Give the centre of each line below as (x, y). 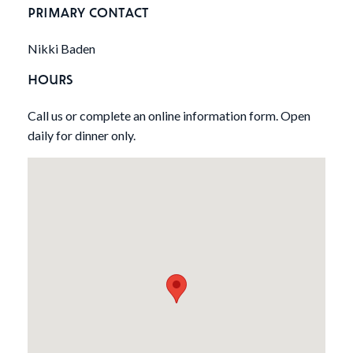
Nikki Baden (61, 49)
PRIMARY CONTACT (88, 12)
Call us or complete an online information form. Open (169, 116)
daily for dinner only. (82, 136)
